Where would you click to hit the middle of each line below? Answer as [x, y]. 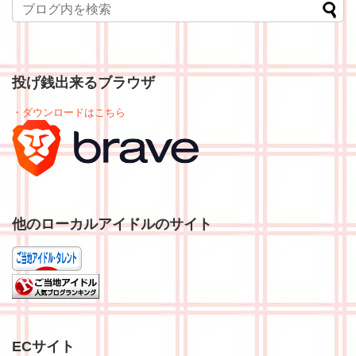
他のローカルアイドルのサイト [112, 224]
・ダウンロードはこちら [69, 113]
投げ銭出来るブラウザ [83, 83]
